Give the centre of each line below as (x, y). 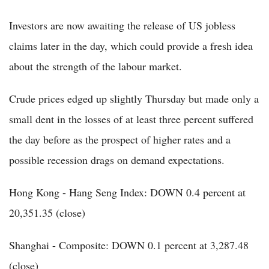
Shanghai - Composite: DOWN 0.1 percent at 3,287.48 (129, 245)
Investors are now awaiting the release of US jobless (122, 25)
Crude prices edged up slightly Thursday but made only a (134, 98)
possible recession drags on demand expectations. (117, 159)
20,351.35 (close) (47, 212)
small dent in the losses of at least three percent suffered (131, 119)
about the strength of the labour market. (95, 66)
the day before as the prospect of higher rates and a (120, 139)
